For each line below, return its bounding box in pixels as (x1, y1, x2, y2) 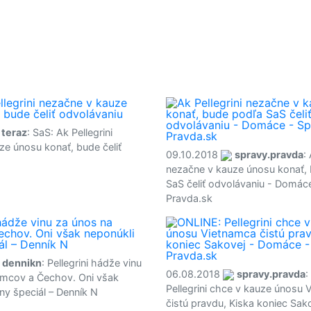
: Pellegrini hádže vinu (42, 257, 142, 269)
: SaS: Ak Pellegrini (27, 126, 112, 138)
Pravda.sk (166, 192, 212, 204)
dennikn (2, 257, 42, 269)
